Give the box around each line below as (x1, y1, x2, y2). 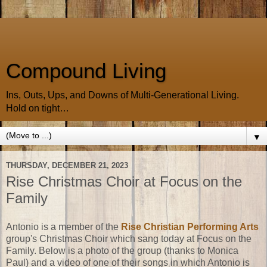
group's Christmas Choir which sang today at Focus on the (6, 233, 252, 244)
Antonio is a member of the (6, 221, 121, 232)
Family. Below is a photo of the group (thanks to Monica (6, 245, 238, 256)
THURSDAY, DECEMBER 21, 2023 (6, 160, 128, 170)
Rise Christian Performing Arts (121, 221, 259, 232)
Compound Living (6, 60, 166, 82)
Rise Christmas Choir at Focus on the (6, 173, 242, 190)
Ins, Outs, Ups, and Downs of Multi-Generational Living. (6, 90, 239, 100)
